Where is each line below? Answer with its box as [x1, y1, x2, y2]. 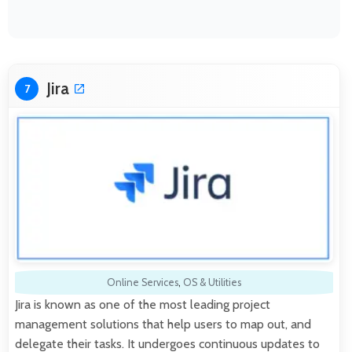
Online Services [107, 277, 178, 289]
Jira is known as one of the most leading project [15, 297, 270, 313]
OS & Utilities [183, 277, 241, 289]
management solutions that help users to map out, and [15, 317, 311, 332]
